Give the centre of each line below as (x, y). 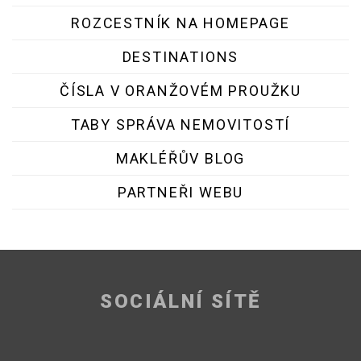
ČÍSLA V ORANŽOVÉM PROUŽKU (180, 90)
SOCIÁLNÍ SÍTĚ (180, 301)
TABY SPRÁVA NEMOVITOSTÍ (180, 124)
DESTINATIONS (180, 56)
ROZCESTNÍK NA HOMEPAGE (180, 23)
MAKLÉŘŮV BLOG (180, 158)
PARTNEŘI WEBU (180, 192)
